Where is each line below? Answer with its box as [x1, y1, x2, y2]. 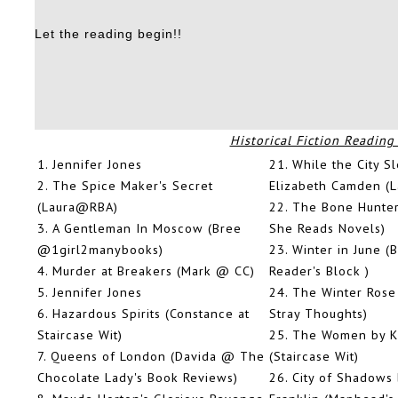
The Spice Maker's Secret [52, 177, 213, 195]
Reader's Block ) [269, 262, 370, 280]
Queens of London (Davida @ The [51, 347, 265, 365]
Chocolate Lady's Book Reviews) [37, 369, 238, 386]
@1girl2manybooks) [37, 241, 163, 259]
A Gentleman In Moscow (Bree [52, 219, 242, 237]
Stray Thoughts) [269, 305, 368, 322]
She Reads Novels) [269, 219, 386, 237]
